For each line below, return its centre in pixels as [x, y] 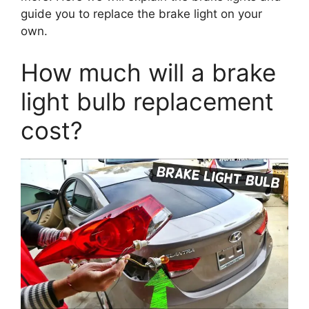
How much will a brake [148, 72]
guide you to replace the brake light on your [141, 14]
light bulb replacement [147, 101]
